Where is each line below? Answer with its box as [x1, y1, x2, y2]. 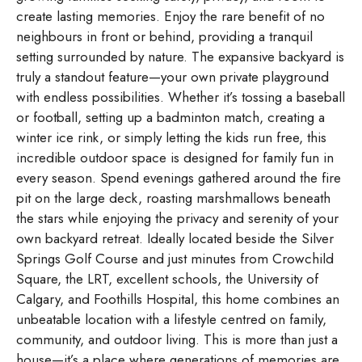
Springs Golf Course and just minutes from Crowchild [16, 248, 334, 268]
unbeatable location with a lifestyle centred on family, [16, 309, 326, 329]
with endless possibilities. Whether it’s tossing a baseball [16, 86, 345, 107]
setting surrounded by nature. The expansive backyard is [16, 46, 344, 66]
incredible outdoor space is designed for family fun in [16, 147, 334, 167]
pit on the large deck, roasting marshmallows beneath [16, 187, 330, 208]
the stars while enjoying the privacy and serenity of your [16, 208, 339, 228]
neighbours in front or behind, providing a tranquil [16, 26, 313, 46]
